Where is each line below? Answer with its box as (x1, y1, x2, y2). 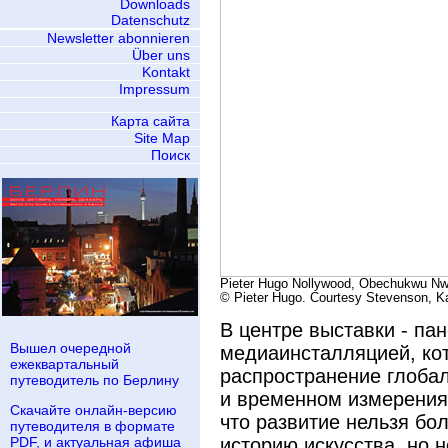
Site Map (134, 130, 190, 146)
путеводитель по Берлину (10, 372, 179, 388)
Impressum (119, 81, 190, 97)
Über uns (132, 47, 190, 63)
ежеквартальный (10, 356, 119, 372)
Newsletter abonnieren (47, 30, 190, 46)
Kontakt (142, 64, 190, 80)
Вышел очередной (10, 340, 131, 356)
